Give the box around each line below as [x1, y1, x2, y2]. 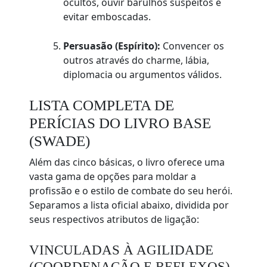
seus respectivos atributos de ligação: [29, 213, 200, 226]
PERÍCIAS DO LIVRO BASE [29, 115, 212, 132]
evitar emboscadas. [63, 10, 151, 24]
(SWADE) [29, 133, 91, 150]
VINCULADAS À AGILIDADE [29, 242, 214, 258]
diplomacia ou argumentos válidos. [63, 68, 222, 82]
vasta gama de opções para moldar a [29, 170, 197, 184]
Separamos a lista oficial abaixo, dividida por [29, 198, 229, 212]
